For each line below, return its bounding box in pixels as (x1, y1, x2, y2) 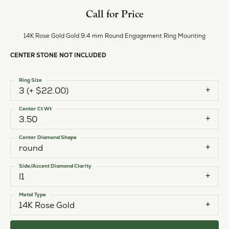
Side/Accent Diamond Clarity (19, 162, 91, 169)
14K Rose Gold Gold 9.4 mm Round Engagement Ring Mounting (24, 31, 205, 39)
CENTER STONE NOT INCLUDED (10, 51, 106, 59)
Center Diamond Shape (19, 133, 77, 141)
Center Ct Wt (19, 105, 52, 112)
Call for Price (85, 8, 144, 20)
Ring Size (19, 76, 42, 83)
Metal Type (19, 191, 46, 198)
